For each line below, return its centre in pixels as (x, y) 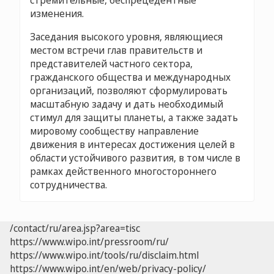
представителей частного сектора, (111, 64)
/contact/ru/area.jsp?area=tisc (75, 228)
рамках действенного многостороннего (123, 172)
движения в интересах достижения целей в (132, 145)
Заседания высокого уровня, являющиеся (126, 37)
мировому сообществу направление (114, 131)
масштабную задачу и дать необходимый (127, 104)
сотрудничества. (68, 185)
